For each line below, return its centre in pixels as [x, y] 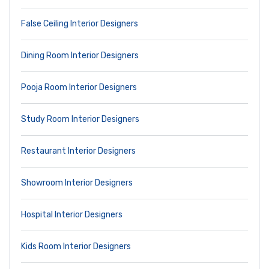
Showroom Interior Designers [77, 183]
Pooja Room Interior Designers [79, 88]
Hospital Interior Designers [72, 215]
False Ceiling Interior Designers [80, 24]
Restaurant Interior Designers [78, 151]
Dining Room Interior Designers [80, 56]
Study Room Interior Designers [80, 119]
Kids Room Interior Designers [76, 247]
